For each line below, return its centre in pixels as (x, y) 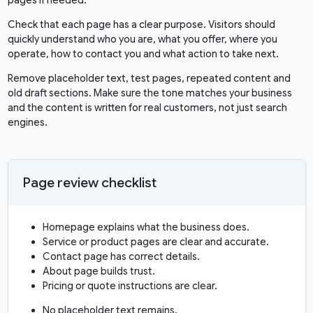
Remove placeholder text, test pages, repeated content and (149, 79)
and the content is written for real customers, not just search (147, 108)
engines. (27, 123)
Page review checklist (89, 183)
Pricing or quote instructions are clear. (130, 286)
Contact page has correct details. (121, 257)
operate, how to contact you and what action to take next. (143, 54)
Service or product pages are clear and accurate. (155, 242)
